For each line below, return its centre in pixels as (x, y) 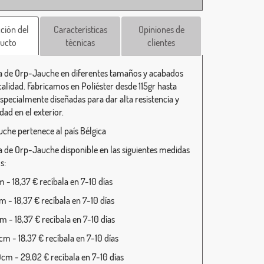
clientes (161, 42)
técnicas (80, 42)
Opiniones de (161, 29)
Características (80, 29)
